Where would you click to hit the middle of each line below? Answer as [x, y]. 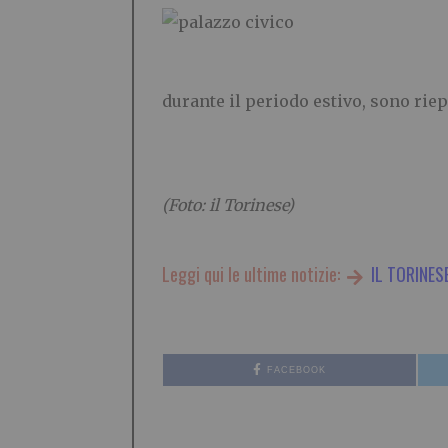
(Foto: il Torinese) [228, 205]
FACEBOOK [297, 370]
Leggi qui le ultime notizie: [253, 274]
